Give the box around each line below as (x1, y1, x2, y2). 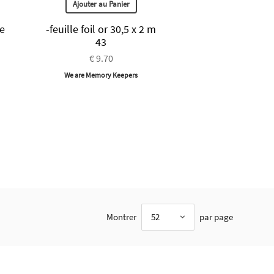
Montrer (106, 211, 136, 223)
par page (199, 211, 233, 223)
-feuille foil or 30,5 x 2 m (46, 22, 157, 36)
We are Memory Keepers (64, 70, 138, 80)
